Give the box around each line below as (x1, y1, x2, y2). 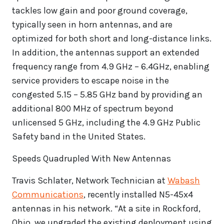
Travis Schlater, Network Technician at (12, 175, 167, 186)
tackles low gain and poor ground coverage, (12, 5, 187, 16)
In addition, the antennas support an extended (12, 47, 199, 58)
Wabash (167, 175, 200, 186)
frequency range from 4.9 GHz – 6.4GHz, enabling (12, 61, 209, 72)
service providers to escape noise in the (12, 75, 169, 86)
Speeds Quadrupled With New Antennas (12, 153, 171, 164)
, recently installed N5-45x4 (83, 189, 193, 200)
